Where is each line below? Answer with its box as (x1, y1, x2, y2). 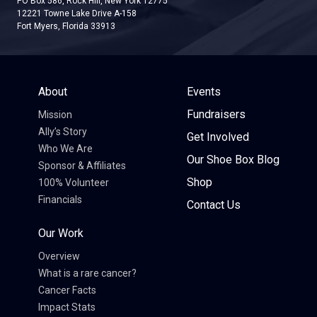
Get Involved (186, 130, 249, 144)
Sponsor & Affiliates (38, 160, 126, 171)
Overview (38, 250, 80, 262)
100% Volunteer (38, 177, 109, 188)
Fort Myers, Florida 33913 (17, 21, 115, 31)
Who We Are (38, 143, 93, 154)
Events (186, 85, 221, 98)
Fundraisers (186, 108, 246, 121)
